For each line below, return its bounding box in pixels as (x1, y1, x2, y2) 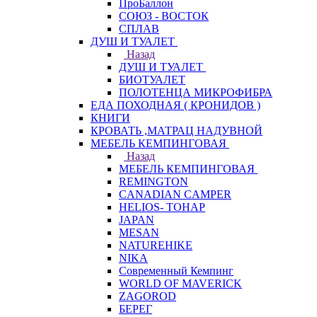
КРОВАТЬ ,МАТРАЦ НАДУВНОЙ (91, 125, 263, 137)
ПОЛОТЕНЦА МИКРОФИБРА (119, 86, 272, 98)
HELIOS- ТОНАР (119, 201, 205, 213)
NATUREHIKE (119, 239, 192, 251)
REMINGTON (119, 175, 188, 188)
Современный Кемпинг (119, 265, 234, 277)
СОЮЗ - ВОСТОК (119, 10, 209, 22)
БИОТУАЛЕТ (119, 74, 185, 86)
